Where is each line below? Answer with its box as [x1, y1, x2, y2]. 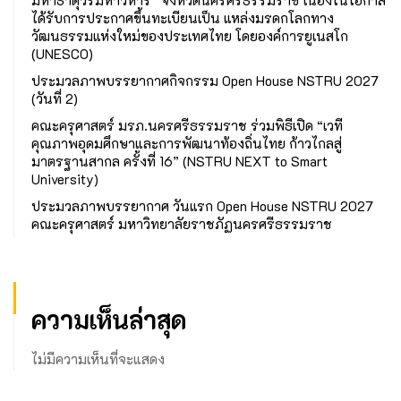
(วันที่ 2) [31, 90, 78, 108]
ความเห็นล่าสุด [31, 303, 186, 337]
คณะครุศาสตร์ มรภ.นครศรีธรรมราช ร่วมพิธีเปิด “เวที [31, 116, 343, 135]
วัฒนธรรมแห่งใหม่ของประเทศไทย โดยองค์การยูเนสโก [31, 27, 348, 46]
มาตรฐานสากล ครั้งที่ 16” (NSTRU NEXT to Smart [31, 152, 328, 171]
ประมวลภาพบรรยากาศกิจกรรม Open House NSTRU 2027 [31, 72, 379, 90]
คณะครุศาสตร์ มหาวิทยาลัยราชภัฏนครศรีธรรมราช [31, 215, 332, 234]
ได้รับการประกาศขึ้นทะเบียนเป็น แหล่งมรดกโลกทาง [31, 9, 334, 28]
